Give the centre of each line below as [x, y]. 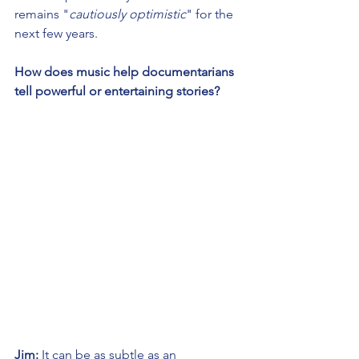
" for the [211, 14]
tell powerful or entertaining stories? [117, 91]
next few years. [56, 33]
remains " [42, 14]
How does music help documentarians [126, 71]
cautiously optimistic [127, 14]
